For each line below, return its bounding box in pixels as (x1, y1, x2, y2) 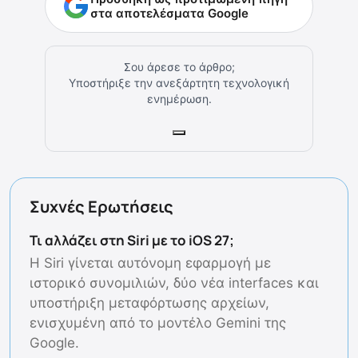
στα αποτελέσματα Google (90, 6, 249, 22)
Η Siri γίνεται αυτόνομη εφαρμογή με (30, 255, 271, 272)
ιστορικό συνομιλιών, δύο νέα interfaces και (30, 275, 319, 292)
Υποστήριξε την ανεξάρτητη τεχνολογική (69, 76, 289, 90)
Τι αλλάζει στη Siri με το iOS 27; (30, 231, 234, 250)
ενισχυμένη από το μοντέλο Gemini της (30, 315, 286, 332)
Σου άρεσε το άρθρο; (123, 60, 235, 74)
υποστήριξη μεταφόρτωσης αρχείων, (30, 295, 269, 312)
